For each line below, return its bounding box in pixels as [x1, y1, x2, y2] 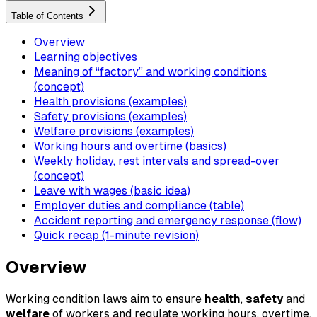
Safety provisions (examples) [34, 109, 187, 123]
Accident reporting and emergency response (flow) [34, 213, 301, 227]
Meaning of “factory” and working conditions [34, 64, 267, 79]
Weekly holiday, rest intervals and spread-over [34, 154, 279, 168]
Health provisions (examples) [34, 94, 187, 108]
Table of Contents [11, 10, 83, 21]
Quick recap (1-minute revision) [34, 228, 199, 242]
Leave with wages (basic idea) [34, 183, 190, 197]
